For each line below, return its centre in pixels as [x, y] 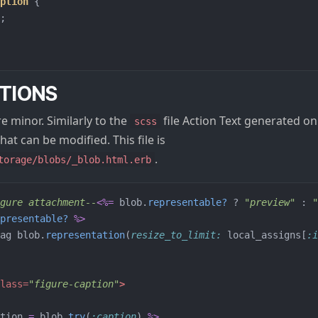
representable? [187, 202]
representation [85, 235]
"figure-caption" [74, 284]
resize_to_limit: [179, 235]
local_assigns [264, 235]
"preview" [270, 202]
